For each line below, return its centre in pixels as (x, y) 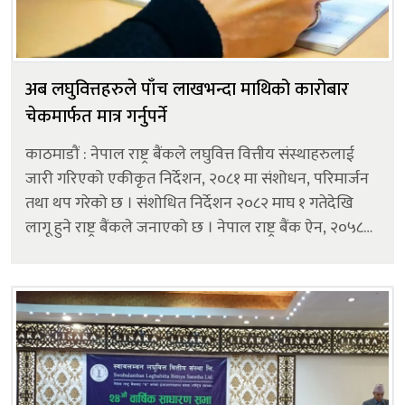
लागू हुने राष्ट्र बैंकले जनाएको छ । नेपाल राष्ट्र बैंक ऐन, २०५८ (121, 227)
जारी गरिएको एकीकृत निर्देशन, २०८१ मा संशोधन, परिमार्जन (197, 179)
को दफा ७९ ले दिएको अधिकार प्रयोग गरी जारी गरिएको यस (199, 252)
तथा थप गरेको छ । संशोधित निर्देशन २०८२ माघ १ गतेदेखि (189, 203)
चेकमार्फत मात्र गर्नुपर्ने (96, 116)
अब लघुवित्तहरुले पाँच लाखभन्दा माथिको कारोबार (187, 89)
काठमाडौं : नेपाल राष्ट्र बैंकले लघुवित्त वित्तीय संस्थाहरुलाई (190, 154)
